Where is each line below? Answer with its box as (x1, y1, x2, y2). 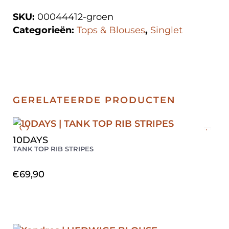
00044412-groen (37, 11, 113, 23)
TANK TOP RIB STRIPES (13, 145, 94, 153)
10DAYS (13, 134, 48, 146)
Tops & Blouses (77, 25, 145, 36)
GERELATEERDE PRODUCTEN (13, 95, 176, 106)
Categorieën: (13, 25, 77, 36)
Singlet (150, 25, 182, 36)
